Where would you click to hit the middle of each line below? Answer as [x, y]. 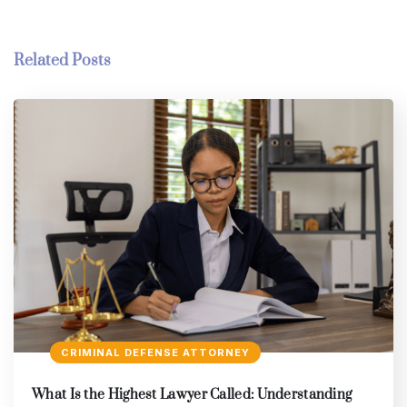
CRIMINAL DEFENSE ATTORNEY [155, 352]
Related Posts [62, 61]
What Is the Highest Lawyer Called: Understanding [192, 394]
